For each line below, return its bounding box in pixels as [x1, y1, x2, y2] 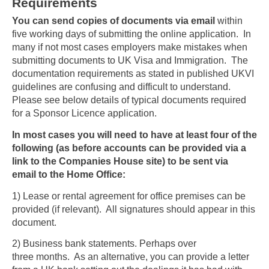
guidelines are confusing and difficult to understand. [12, 82, 231, 92]
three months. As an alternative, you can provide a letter [12, 252, 249, 262]
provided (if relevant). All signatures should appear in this [12, 204, 255, 214]
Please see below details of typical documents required [12, 95, 246, 106]
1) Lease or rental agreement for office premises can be [12, 190, 246, 201]
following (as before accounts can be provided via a [12, 143, 246, 154]
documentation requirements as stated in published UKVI [12, 68, 254, 79]
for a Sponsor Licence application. [12, 108, 157, 119]
